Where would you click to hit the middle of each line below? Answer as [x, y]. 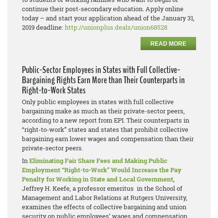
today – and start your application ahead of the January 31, [108, 18]
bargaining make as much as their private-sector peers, [103, 111]
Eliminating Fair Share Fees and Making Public [98, 161]
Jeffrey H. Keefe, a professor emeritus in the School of [102, 189]
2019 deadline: [43, 27]
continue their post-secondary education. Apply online [103, 9]
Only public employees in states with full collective [98, 102]
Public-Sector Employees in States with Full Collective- [101, 70]
